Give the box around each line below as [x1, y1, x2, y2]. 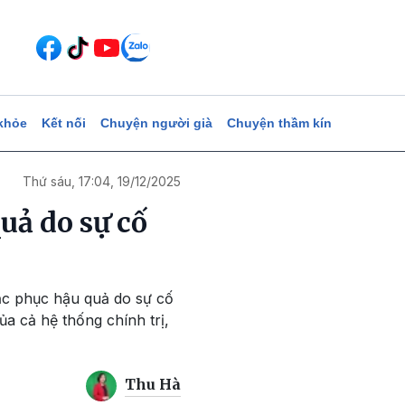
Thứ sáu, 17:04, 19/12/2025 [23, 174, 181, 189]
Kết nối [41, 116, 86, 130]
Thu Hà [125, 375, 181, 394]
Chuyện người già [99, 116, 212, 130]
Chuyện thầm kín [226, 116, 332, 130]
